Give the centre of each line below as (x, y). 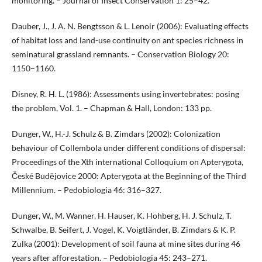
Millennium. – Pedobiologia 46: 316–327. (86, 190)
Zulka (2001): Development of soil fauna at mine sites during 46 (126, 244)
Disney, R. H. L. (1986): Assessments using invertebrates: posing (125, 94)
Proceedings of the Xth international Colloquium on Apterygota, (127, 162)
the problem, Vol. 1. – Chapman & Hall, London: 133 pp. (111, 108)
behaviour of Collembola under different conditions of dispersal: (128, 148)
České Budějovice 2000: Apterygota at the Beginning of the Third (129, 176)
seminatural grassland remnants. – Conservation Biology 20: (120, 54)
